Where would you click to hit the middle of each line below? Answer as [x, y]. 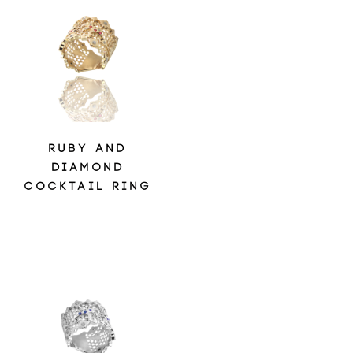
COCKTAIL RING [88, 186]
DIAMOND [88, 167]
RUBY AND [88, 148]
